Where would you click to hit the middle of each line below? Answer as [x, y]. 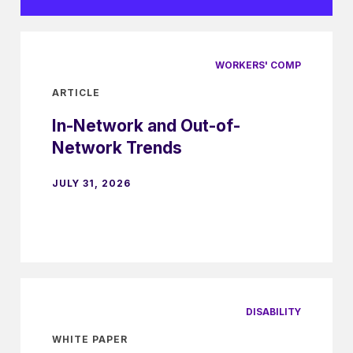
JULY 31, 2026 [91, 183]
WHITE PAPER [90, 339]
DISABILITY [273, 311]
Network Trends [117, 147]
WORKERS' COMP [258, 65]
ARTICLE [76, 92]
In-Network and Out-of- [146, 125]
